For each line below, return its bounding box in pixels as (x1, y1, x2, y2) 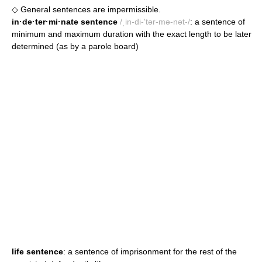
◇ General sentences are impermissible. (12, 4, 161, 14)
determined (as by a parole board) (12, 41, 139, 51)
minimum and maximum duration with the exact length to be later (12, 29, 251, 39)
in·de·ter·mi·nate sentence (12, 16, 118, 26)
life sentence (12, 246, 63, 256)
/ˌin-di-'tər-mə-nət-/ (120, 16, 190, 26)
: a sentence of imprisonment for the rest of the (63, 246, 237, 256)
